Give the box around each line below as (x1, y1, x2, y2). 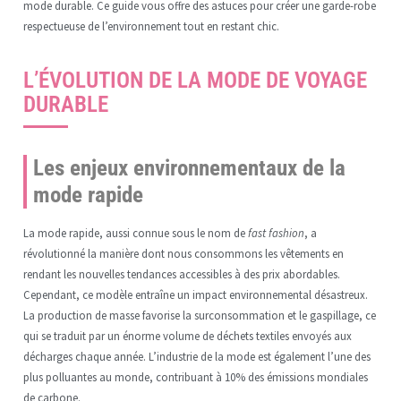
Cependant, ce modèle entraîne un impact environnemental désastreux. (22, 287, 368, 303)
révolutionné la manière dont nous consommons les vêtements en (22, 246, 344, 261)
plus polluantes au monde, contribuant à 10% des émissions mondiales (22, 370, 368, 385)
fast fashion (247, 226, 304, 241)
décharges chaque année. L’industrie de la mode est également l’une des (22, 349, 371, 364)
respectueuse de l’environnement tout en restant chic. (22, 19, 279, 34)
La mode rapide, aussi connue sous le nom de (22, 226, 248, 241)
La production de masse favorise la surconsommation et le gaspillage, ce (22, 308, 376, 323)
